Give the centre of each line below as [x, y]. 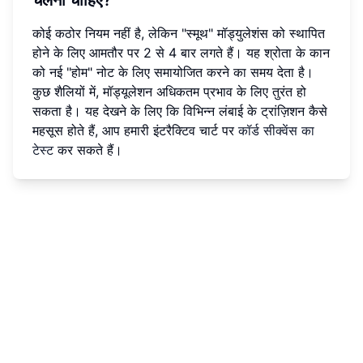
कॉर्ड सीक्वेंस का [276, 130]
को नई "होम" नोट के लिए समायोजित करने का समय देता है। [173, 72]
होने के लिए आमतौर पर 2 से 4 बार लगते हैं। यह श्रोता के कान [181, 52]
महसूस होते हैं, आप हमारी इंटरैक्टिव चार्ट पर [135, 130]
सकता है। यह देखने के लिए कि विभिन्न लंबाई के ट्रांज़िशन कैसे [180, 111]
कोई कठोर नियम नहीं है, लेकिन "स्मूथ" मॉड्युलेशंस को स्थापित [179, 33]
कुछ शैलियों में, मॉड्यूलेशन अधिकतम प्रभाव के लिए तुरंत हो [169, 91]
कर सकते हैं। [88, 149]
